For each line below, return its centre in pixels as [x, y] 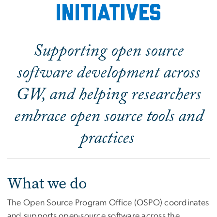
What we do [47, 183]
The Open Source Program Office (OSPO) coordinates [108, 203]
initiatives [108, 14]
